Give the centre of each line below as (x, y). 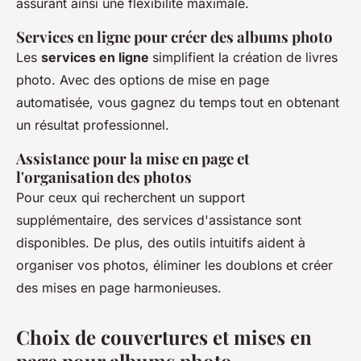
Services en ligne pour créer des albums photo (174, 37)
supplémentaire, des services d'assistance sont (159, 220)
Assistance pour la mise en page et (133, 158)
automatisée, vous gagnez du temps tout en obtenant (178, 102)
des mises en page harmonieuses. (119, 288)
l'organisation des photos (104, 177)
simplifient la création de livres (245, 57)
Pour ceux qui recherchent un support (131, 197)
